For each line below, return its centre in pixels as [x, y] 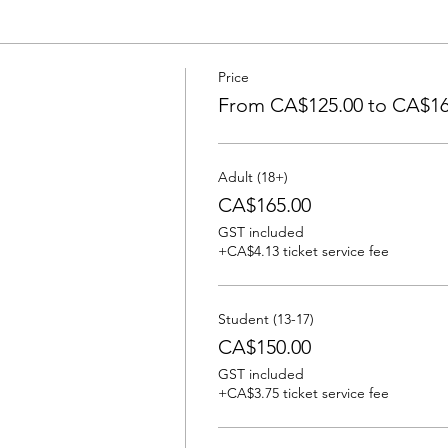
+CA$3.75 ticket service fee [303, 393]
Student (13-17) [265, 319]
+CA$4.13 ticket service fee [303, 251]
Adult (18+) [252, 177]
